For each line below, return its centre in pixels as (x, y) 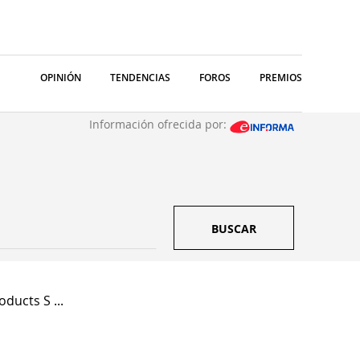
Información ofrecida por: (160, 124)
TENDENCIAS (140, 78)
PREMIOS (281, 78)
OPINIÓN (61, 78)
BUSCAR (234, 229)
